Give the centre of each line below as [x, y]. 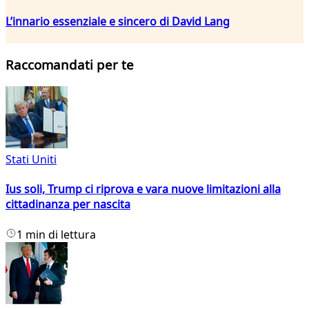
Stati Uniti [31, 160]
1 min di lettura [56, 234]
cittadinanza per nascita [68, 205]
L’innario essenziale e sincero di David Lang [118, 21]
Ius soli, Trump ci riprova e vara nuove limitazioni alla [143, 189]
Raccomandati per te [70, 65]
